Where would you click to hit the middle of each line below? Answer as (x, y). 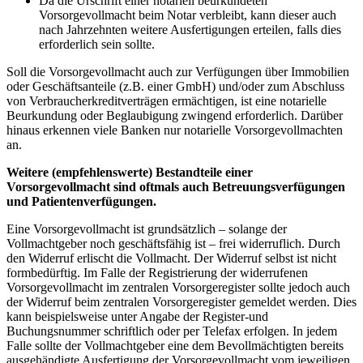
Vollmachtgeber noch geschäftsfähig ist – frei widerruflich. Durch (173, 243)
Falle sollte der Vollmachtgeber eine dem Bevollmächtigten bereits (175, 345)
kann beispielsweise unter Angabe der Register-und (137, 316)
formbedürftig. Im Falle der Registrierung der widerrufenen (157, 272)
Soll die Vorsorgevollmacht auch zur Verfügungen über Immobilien (178, 71)
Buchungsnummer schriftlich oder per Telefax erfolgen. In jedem (172, 331)
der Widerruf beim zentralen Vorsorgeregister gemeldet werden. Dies (181, 301)
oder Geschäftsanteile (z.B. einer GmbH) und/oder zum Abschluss (175, 86)
